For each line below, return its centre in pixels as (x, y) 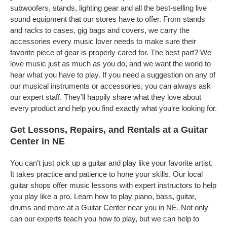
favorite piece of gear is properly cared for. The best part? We (111, 52)
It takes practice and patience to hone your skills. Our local (106, 174)
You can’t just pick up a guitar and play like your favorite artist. (111, 163)
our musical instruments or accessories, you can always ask (110, 86)
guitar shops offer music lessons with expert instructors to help (113, 185)
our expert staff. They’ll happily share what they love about (106, 97)
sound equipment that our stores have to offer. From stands (108, 19)
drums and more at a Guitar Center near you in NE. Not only (109, 207)
